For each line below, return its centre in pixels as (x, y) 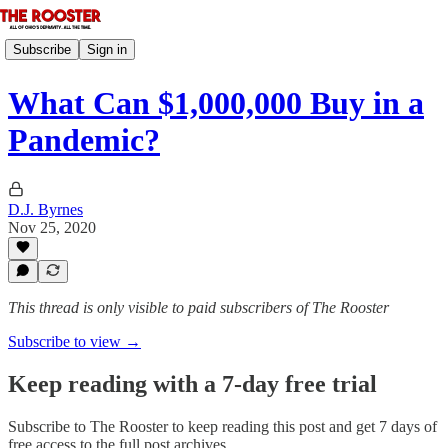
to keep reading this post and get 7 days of (302, 426)
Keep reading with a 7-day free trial (192, 383)
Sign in (107, 49)
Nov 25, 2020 (52, 227)
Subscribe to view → (74, 341)
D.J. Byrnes (45, 209)
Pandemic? (84, 140)
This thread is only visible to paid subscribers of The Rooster (198, 307)
